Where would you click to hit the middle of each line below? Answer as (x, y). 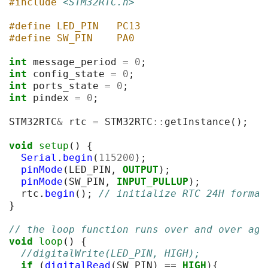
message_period (75, 62)
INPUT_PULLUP (153, 181)
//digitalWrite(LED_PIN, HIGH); (111, 253)
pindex (51, 98)
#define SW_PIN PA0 (72, 38)
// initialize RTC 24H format (182, 193)
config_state (69, 74)
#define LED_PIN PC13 (75, 26)
